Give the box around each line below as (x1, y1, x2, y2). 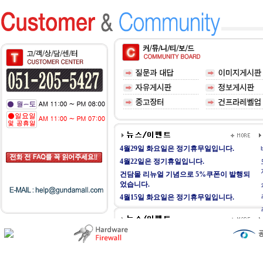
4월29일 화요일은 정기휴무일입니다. (120, 144, 234, 153)
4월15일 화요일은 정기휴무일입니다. (120, 193, 234, 201)
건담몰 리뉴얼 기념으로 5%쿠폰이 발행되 (120, 170, 250, 178)
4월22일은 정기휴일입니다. (120, 157, 204, 166)
